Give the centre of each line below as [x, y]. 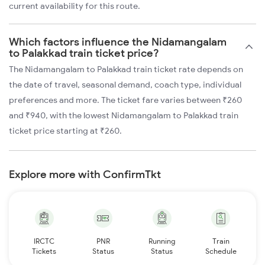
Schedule [221, 251]
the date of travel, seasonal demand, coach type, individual [125, 85]
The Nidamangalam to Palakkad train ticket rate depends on [126, 70]
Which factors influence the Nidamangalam [118, 42]
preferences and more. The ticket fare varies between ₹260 [125, 100]
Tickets [44, 251]
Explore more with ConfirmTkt [85, 174]
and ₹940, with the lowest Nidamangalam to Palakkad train [124, 116]
